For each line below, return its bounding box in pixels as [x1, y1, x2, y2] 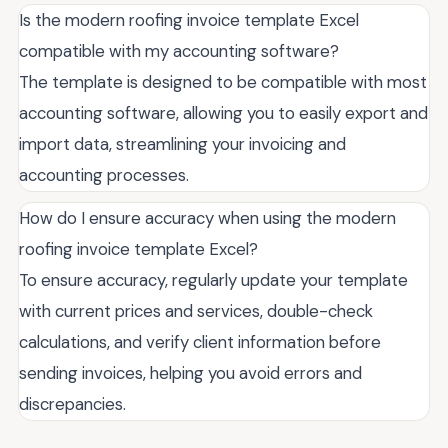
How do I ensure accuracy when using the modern [19, 207, 396, 230]
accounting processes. [19, 164, 189, 187]
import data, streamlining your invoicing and [19, 133, 346, 156]
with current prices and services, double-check [19, 300, 373, 323]
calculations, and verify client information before [19, 331, 381, 354]
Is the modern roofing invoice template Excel [19, 9, 359, 32]
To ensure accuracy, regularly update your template [19, 269, 408, 292]
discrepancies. [19, 393, 126, 416]
